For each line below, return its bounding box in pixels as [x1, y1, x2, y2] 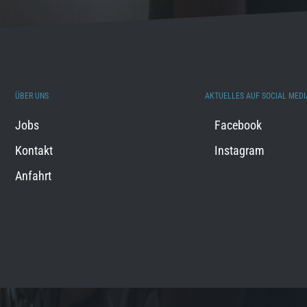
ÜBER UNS [15, 91, 49, 101]
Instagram [214, 143, 265, 158]
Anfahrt [15, 169, 52, 183]
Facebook [214, 118, 262, 132]
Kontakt [15, 143, 53, 158]
